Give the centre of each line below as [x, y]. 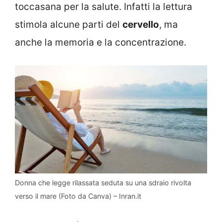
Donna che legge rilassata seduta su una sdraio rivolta [103, 183]
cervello [141, 24]
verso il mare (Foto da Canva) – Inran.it [78, 196]
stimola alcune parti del [69, 24]
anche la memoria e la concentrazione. [101, 42]
